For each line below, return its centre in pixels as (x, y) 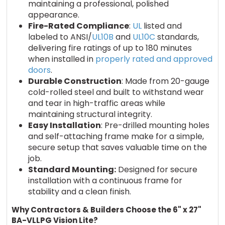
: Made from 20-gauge (165, 81)
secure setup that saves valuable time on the (117, 147)
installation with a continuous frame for (105, 180)
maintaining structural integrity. (91, 114)
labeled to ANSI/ (60, 37)
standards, (177, 37)
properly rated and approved (154, 59)
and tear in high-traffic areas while (96, 103)
